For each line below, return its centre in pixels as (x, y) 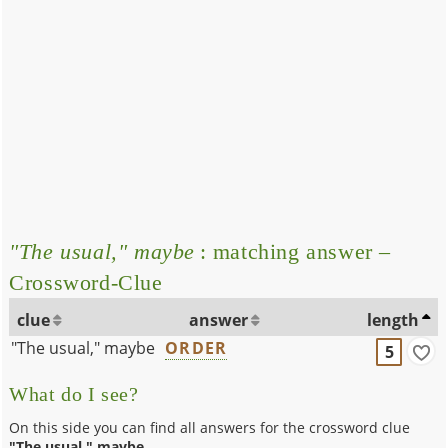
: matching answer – (293, 251)
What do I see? (74, 394)
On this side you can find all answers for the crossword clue (210, 427)
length (393, 319)
